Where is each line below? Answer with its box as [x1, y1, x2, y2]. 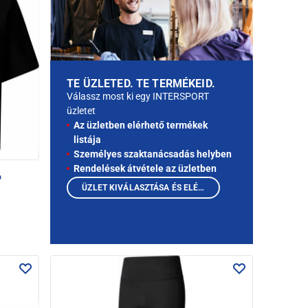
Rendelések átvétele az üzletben [74, 163, 217, 175]
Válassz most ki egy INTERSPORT [67, 91, 210, 102]
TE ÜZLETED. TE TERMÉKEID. [67, 77, 215, 91]
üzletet [67, 105, 96, 117]
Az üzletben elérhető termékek [74, 120, 208, 131]
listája [74, 134, 102, 146]
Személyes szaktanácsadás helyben [74, 148, 232, 160]
